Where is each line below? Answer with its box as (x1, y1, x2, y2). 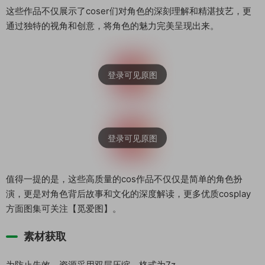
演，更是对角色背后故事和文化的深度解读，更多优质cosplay (6, 188, 251, 199)
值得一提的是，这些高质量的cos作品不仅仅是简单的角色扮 (6, 173, 243, 185)
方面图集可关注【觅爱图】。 (6, 203, 121, 214)
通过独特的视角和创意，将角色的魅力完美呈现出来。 (6, 20, 219, 31)
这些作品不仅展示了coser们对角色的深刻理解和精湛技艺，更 (6, 5, 251, 17)
